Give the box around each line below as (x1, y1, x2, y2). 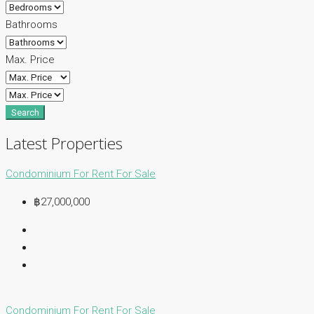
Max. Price (6, 53, 55, 67)
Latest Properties (6, 132, 123, 154)
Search (11, 107, 39, 118)
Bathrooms (6, 18, 57, 32)
